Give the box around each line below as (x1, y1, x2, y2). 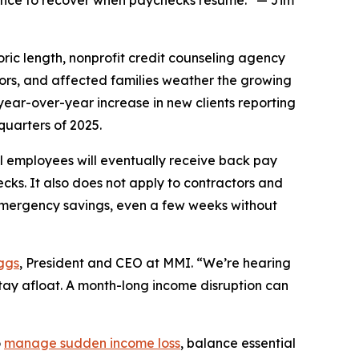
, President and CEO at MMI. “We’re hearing (19, 255, 291, 271)
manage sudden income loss (4, 335, 180, 351)
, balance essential (180, 335, 296, 351)
